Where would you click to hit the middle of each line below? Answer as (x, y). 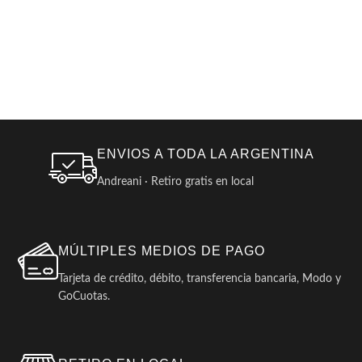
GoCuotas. (84, 297)
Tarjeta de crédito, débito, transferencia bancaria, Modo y (200, 279)
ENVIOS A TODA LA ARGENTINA (205, 154)
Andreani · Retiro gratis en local (175, 182)
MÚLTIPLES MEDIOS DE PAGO (162, 251)
